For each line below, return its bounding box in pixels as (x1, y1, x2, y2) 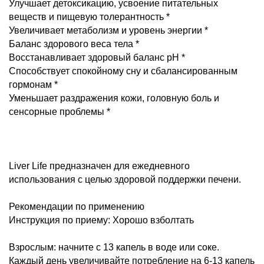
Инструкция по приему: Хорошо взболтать (9, 215, 194, 225)
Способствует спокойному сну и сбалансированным (9, 66, 237, 76)
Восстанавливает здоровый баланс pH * (9, 52, 185, 62)
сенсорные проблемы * (9, 107, 110, 117)
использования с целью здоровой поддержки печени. (9, 174, 241, 184)
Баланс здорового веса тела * (9, 39, 139, 49)
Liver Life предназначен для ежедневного (9, 161, 190, 171)
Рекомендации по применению (9, 202, 144, 212)
